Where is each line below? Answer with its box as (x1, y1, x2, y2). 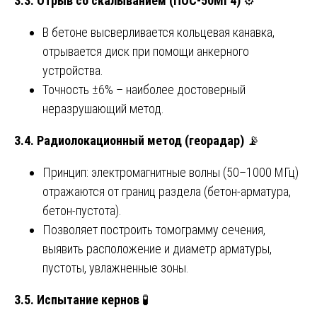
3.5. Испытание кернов (14, 292, 139, 307)
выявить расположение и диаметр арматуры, (42, 241, 272, 256)
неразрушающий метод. (42, 100, 164, 116)
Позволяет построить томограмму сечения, (42, 221, 265, 237)
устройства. (42, 62, 103, 78)
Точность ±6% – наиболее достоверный (42, 81, 246, 97)
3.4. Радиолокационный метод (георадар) (14, 132, 244, 148)
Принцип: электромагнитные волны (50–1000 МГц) (42, 164, 299, 180)
